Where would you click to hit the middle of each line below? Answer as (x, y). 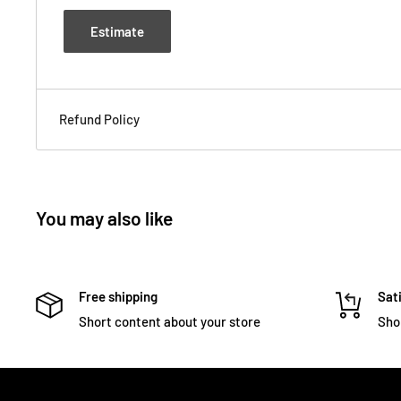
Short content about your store (170, 321)
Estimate (117, 31)
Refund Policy (99, 119)
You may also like (104, 218)
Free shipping (118, 296)
